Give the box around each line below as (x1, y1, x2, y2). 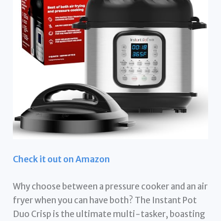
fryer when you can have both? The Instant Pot (13, 195, 197, 206)
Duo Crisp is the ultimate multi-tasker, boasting (13, 209, 206, 220)
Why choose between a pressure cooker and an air (13, 181, 208, 192)
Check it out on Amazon (13, 153, 110, 165)
